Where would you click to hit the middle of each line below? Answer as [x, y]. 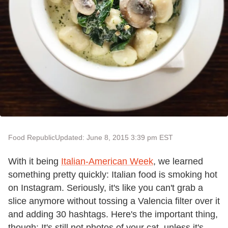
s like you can [143, 188]
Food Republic [32, 137]
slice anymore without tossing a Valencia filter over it [114, 201]
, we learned [178, 161]
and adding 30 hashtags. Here [69, 214]
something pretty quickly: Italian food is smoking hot [113, 175]
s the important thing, [175, 214]
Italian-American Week [107, 161]
